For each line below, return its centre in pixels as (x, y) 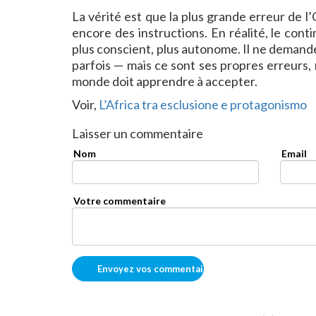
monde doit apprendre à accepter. (165, 81)
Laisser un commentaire (138, 134)
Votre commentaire (120, 201)
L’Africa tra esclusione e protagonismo (203, 105)
